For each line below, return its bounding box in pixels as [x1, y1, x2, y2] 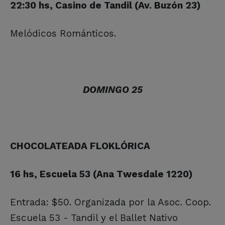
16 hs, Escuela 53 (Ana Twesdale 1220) [10, 168, 193, 180]
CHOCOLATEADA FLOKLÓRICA [10, 140, 150, 152]
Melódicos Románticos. [10, 27, 116, 39]
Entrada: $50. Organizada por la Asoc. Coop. [10, 196, 211, 208]
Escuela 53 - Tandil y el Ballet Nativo [10, 211, 178, 223]
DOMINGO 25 [82, 83, 143, 95]
